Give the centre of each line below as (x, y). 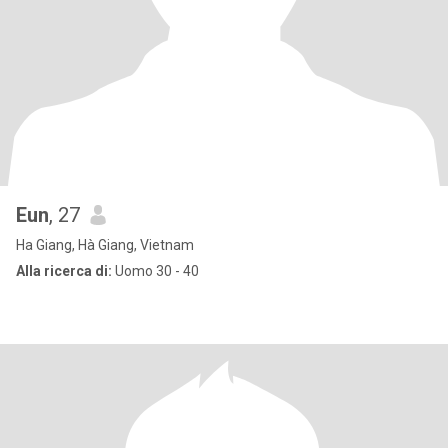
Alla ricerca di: (64, 271)
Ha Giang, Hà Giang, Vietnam (105, 245)
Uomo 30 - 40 (155, 271)
